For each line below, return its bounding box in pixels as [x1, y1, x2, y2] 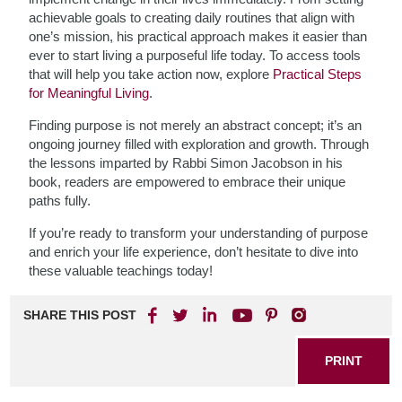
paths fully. [29, 193, 92, 208]
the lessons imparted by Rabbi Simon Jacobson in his [29, 155, 344, 170]
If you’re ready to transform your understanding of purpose [29, 225, 369, 240]
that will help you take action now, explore [29, 66, 274, 82]
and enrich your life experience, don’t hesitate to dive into [29, 244, 359, 259]
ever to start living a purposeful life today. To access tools [29, 48, 362, 63]
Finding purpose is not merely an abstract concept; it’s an [29, 118, 363, 133]
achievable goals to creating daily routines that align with [29, 10, 355, 25]
